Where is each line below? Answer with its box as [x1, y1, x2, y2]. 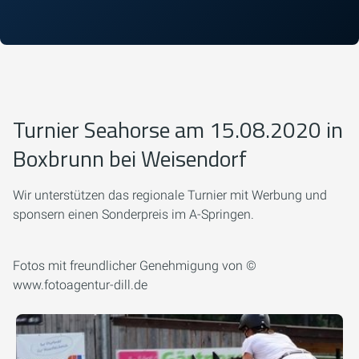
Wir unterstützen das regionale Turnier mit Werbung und [13, 188, 327, 203]
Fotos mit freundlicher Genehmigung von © [13, 258, 256, 273]
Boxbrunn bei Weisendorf [13, 141, 247, 175]
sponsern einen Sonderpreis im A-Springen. [13, 207, 254, 222]
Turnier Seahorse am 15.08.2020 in [13, 112, 343, 147]
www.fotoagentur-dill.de [13, 277, 147, 292]
